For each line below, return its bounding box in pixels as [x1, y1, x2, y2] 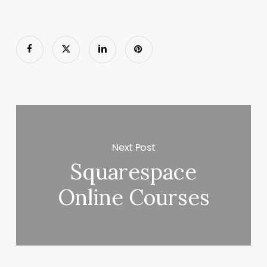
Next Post [112, 140, 156, 154]
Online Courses [57, 184, 210, 212]
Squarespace [70, 158, 197, 186]
